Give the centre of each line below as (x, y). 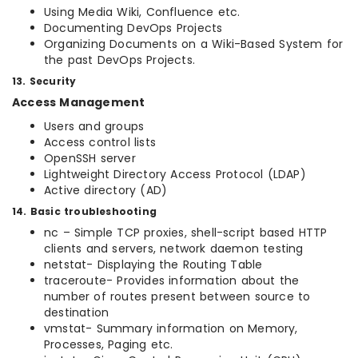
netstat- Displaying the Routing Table (153, 265)
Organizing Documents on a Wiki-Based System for (194, 44)
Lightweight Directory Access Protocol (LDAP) (175, 175)
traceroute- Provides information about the (172, 281)
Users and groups (94, 127)
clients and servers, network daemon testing (174, 249)
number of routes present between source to (177, 297)
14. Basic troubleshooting (84, 212)
